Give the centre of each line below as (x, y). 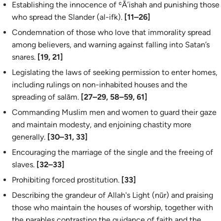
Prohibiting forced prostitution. (67, 180)
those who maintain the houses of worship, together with (112, 207)
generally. (30, 137)
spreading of (35, 97)
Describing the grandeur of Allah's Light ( (83, 195)
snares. (24, 57)
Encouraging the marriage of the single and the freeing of (112, 152)
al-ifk (109, 17)
